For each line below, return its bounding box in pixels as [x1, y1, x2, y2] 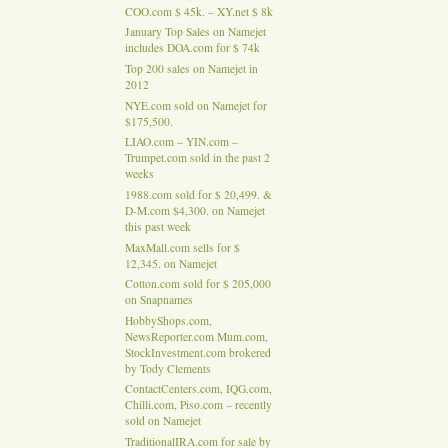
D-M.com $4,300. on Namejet [124, 203, 265, 219]
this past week [124, 219, 191, 235]
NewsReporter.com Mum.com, [124, 329, 268, 345]
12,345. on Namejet [124, 255, 217, 271]
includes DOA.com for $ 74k [124, 40, 260, 56]
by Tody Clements [124, 361, 211, 377]
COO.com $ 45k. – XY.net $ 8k [124, 4, 273, 20]
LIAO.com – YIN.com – [124, 134, 238, 150]
